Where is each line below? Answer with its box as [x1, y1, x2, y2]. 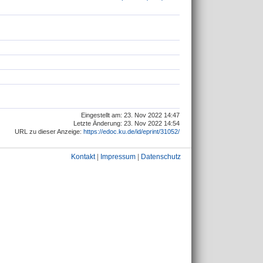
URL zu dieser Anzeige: [15, 127, 83, 135]
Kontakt [71, 153, 95, 161]
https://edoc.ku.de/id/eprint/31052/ [83, 127, 180, 135]
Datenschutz [141, 153, 181, 161]
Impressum [100, 153, 136, 161]
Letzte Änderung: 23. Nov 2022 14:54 [73, 119, 180, 127]
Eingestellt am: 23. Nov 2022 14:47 [81, 111, 180, 119]
